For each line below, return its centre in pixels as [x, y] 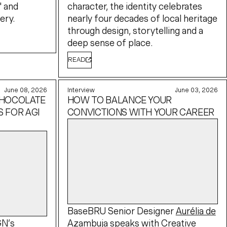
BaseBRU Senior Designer [121, 211]
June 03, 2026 [197, 90]
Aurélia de [196, 211]
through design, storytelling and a [135, 31]
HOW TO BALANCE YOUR [120, 100]
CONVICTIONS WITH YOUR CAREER [141, 112]
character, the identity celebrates [135, 7]
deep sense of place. [110, 43]
